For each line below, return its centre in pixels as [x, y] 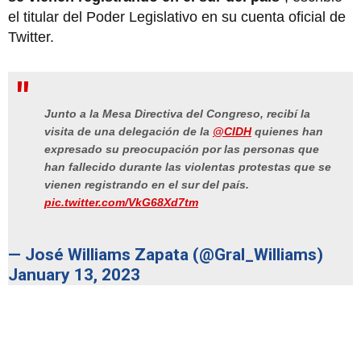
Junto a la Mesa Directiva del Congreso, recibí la [177, 114]
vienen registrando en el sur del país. [147, 185]
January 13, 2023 [74, 275]
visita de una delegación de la [129, 132]
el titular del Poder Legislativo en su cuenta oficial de [177, 17]
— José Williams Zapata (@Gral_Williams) [166, 255]
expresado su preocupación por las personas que [182, 149]
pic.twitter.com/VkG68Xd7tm [121, 203]
